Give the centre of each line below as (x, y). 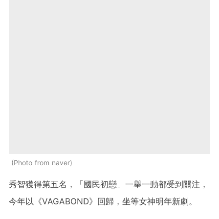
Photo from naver (42, 162)
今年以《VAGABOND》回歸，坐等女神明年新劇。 (103, 201)
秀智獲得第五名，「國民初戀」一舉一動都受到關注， (109, 184)
